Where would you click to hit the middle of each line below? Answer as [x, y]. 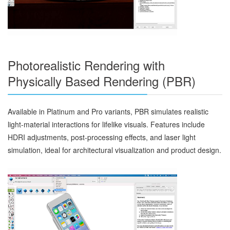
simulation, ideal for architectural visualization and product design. [114, 150]
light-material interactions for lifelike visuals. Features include [106, 124]
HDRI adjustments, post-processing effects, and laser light [102, 137]
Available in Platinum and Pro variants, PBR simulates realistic [108, 111]
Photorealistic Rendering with [86, 65]
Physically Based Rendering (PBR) [102, 81]
